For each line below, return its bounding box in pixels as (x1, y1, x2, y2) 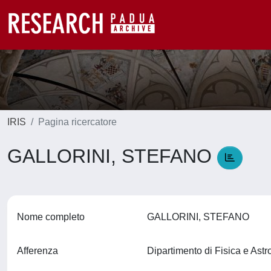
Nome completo (17, 212, 85, 222)
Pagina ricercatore (38, 117, 117, 127)
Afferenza (17, 246, 58, 256)
